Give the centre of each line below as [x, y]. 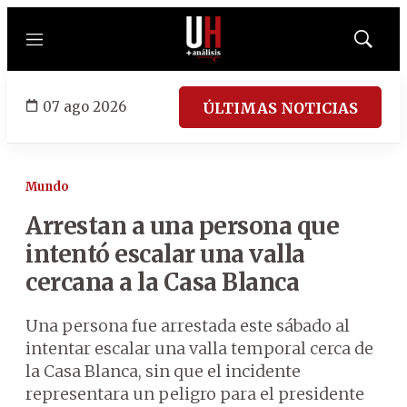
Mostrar [382, 45]
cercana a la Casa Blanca [162, 282]
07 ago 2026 [84, 106]
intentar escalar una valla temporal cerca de [199, 348]
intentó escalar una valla [165, 254]
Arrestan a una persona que [182, 226]
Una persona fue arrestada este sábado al [188, 326]
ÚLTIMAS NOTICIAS [280, 108]
